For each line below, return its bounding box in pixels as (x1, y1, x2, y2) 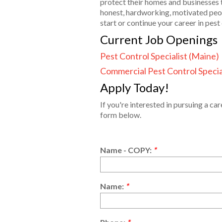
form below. (100, 110, 141, 119)
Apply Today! (100, 80, 169, 95)
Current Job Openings (100, 32, 218, 47)
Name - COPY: (100, 145, 153, 155)
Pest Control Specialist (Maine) (100, 50, 219, 61)
